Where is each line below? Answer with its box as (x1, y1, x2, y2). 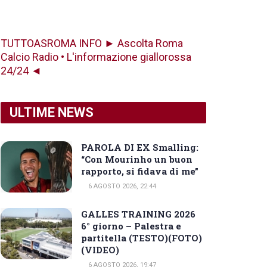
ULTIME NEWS (10, 105, 94, 120)
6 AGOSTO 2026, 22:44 (86, 182, 156, 190)
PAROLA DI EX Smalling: (81, 141, 198, 153)
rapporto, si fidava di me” (81, 165, 198, 177)
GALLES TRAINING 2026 (81, 208, 195, 220)
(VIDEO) (81, 244, 119, 256)
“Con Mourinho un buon (81, 153, 193, 165)
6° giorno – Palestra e (81, 220, 181, 232)
